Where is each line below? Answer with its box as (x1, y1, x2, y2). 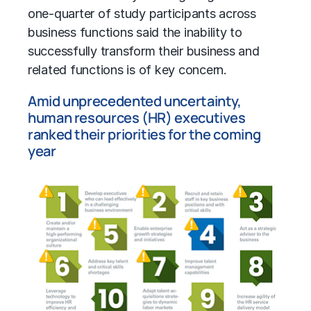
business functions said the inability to (28, 25, 242, 40)
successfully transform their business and (28, 44, 260, 59)
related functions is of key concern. (28, 62, 227, 78)
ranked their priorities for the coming (28, 125, 261, 144)
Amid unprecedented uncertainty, (28, 92, 242, 111)
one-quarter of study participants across (28, 6, 256, 22)
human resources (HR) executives (28, 108, 246, 128)
